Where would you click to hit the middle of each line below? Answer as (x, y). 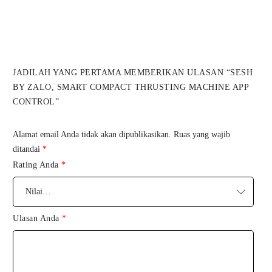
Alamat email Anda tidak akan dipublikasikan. (92, 135)
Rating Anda (37, 165)
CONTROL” (36, 102)
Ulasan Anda (38, 219)
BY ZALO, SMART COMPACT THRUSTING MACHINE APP (131, 87)
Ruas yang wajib (202, 135)
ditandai (28, 149)
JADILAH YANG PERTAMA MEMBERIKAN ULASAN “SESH (133, 73)
